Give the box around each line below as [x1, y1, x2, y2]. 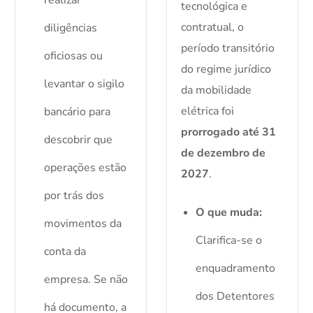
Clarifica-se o [195, 233, 262, 249]
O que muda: [195, 205, 262, 221]
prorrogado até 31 [181, 124, 276, 140]
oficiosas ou [44, 48, 103, 64]
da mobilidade [181, 82, 252, 99]
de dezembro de [181, 145, 265, 161]
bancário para [44, 104, 111, 120]
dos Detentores [195, 289, 275, 305]
